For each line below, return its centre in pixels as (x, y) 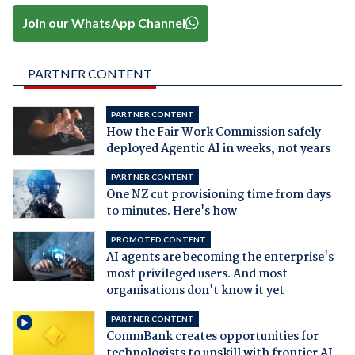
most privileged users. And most (197, 274)
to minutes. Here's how (171, 211)
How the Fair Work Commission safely (213, 132)
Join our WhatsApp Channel (104, 23)
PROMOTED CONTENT (158, 239)
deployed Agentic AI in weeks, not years (218, 149)
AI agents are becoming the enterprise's (219, 257)
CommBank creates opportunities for (212, 336)
